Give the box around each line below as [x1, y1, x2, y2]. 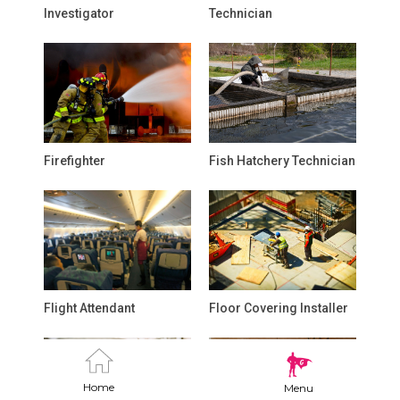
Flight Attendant [44, 301, 135, 315]
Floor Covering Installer [209, 301, 348, 315]
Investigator [44, 6, 114, 21]
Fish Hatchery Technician [209, 154, 355, 168]
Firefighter [44, 154, 105, 168]
